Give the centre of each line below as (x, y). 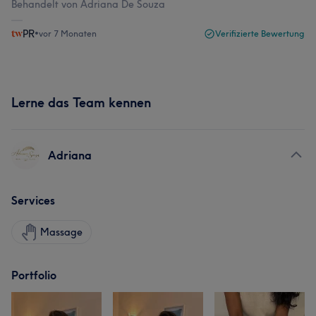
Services (33, 200)
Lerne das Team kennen (81, 103)
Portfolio (34, 275)
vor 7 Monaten (68, 34)
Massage (61, 232)
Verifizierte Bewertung (260, 34)
